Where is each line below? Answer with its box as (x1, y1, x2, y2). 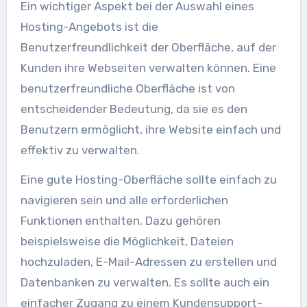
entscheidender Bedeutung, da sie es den (20, 102, 247, 116)
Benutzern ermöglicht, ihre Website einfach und (20, 123, 281, 136)
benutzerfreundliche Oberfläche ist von (20, 82, 235, 95)
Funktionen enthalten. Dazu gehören (20, 214, 221, 228)
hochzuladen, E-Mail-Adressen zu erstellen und (20, 255, 277, 269)
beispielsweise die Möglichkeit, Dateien (20, 234, 234, 248)
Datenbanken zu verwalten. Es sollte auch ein (20, 275, 269, 289)
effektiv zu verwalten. (20, 143, 140, 157)
